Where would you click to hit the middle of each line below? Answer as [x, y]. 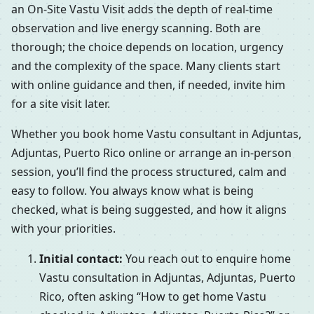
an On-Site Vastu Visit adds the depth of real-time [142, 9]
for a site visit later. [61, 104]
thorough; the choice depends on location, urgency [147, 47]
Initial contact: [81, 259]
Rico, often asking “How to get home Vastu [153, 297]
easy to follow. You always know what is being [132, 191]
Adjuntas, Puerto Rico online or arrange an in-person [151, 153]
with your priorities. [63, 229]
